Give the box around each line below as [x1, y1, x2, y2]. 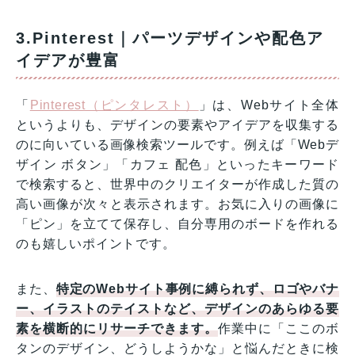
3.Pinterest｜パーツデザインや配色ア [16, 29, 324, 47]
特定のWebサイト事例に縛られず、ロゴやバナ [55, 281, 339, 296]
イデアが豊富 [16, 51, 120, 69]
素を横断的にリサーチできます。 [16, 321, 219, 335]
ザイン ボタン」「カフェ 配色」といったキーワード [16, 157, 339, 171]
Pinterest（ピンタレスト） [29, 97, 199, 112]
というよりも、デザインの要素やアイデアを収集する [16, 117, 339, 132]
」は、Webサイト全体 [198, 97, 339, 112]
